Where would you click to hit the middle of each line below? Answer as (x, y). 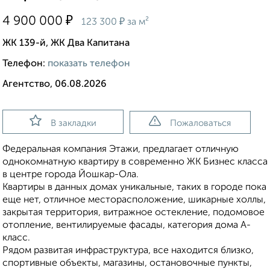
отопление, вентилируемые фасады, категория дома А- (127, 226)
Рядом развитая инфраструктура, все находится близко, (128, 251)
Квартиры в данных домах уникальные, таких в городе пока (134, 188)
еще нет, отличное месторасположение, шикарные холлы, (134, 200)
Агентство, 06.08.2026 (55, 85)
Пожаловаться (201, 124)
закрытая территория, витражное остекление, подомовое (133, 213)
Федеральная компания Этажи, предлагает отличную (121, 150)
